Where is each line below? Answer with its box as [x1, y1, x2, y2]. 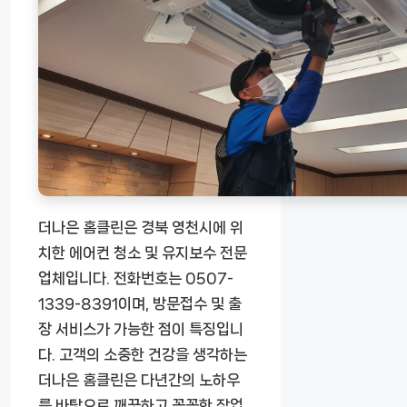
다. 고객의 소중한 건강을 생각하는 [38, 345, 247, 362]
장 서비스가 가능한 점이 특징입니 [38, 320, 243, 337]
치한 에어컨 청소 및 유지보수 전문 [38, 243, 247, 261]
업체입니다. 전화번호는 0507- [38, 269, 233, 286]
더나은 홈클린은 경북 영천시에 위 [38, 218, 243, 235]
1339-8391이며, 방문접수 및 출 [38, 294, 242, 312]
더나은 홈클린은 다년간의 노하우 [38, 371, 240, 388]
